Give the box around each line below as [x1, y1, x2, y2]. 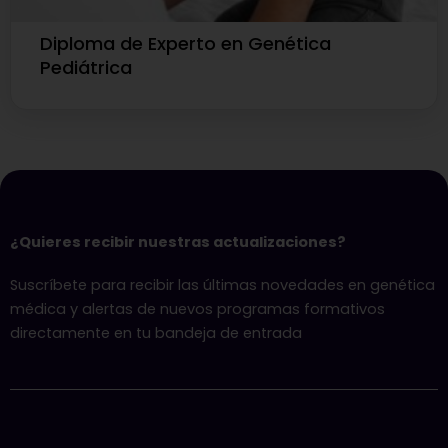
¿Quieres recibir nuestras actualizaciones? [10, 232, 346, 253]
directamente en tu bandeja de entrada [10, 323, 302, 344]
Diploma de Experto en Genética [40, 31, 332, 57]
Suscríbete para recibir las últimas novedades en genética [10, 275, 435, 296]
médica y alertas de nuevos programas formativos [10, 299, 385, 320]
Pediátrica [40, 55, 133, 81]
